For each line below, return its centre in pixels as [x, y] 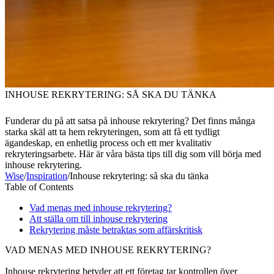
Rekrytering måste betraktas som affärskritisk [116, 230]
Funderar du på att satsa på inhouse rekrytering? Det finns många [130, 121]
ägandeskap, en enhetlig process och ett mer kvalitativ [108, 143]
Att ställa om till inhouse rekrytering [98, 219]
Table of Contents [39, 187]
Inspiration [47, 176]
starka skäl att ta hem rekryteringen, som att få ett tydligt [112, 132]
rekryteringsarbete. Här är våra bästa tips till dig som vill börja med [133, 154]
